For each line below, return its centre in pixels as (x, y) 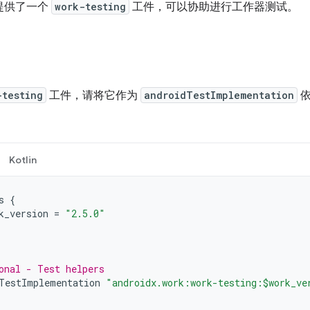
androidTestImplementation (219, 95)
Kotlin (22, 160)
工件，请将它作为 (93, 95)
